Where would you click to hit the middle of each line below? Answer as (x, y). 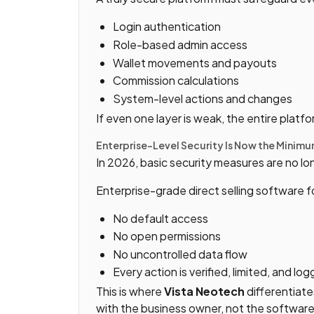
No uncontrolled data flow (180, 254)
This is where (130, 292)
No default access (161, 218)
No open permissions (167, 236)
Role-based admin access (180, 44)
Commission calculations (176, 81)
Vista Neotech (204, 292)
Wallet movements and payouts (195, 62)
